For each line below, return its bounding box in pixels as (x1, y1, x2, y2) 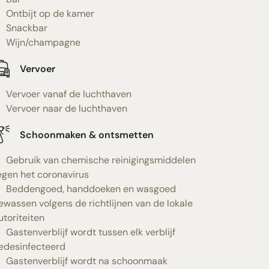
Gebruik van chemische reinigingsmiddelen (5, 154, 196, 166)
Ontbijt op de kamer (5, 7, 94, 20)
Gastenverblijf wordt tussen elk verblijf (5, 226, 175, 238)
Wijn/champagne (5, 36, 80, 49)
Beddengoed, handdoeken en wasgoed (5, 183, 176, 195)
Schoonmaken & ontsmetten (19, 128, 154, 141)
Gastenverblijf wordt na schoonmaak (5, 255, 168, 267)
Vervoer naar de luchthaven (5, 102, 127, 115)
